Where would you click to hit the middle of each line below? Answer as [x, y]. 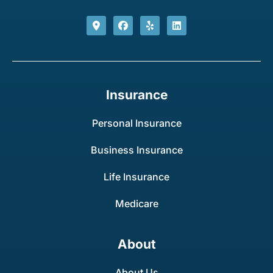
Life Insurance [136, 176]
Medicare [136, 203]
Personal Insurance [136, 123]
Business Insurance [136, 150]
